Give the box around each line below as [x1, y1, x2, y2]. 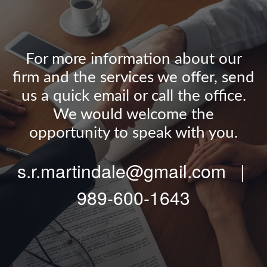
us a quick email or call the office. [21, 88, 246, 104]
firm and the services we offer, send [13, 70, 254, 85]
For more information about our [25, 51, 242, 67]
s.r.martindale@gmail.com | [17, 158, 250, 184]
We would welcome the [53, 107, 214, 122]
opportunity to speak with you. [29, 125, 238, 141]
